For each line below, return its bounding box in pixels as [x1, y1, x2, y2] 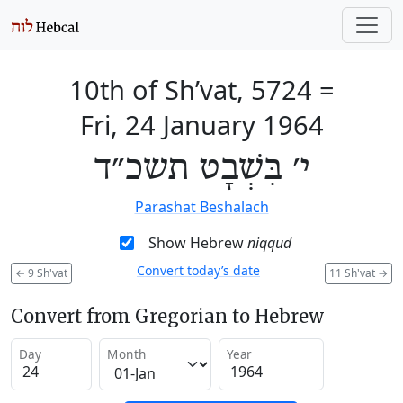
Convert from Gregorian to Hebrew [11, 304, 324, 327]
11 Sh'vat [329, 264, 378, 281]
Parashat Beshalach [134, 197, 269, 217]
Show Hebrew [148, 233, 247, 253]
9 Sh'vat [25, 264, 67, 281]
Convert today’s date [137, 262, 260, 279]
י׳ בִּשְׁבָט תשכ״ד [94, 148, 309, 191]
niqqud [246, 233, 291, 253]
